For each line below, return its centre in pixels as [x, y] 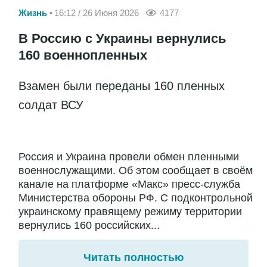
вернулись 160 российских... [89, 225]
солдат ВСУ [51, 105]
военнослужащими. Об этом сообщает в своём [136, 170]
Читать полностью [133, 257]
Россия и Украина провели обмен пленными [129, 156]
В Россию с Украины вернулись [122, 38]
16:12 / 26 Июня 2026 [97, 13]
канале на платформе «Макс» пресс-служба [129, 184]
